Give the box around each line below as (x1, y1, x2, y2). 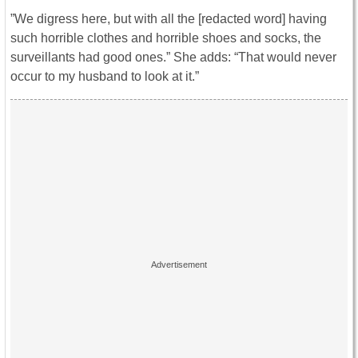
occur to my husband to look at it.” (10, 70, 199, 84)
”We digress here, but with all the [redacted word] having (10, 12, 327, 26)
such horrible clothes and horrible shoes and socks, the (10, 31, 321, 46)
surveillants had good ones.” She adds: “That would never (10, 50, 336, 65)
